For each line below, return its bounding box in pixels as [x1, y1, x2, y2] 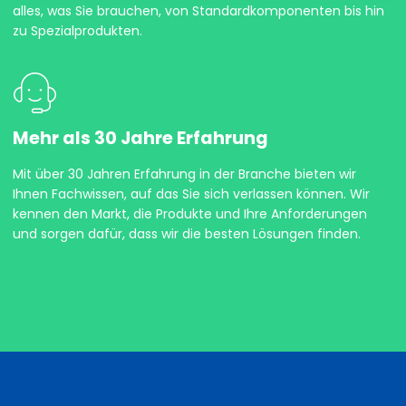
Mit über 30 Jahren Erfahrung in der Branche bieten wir [13, 165, 356, 184]
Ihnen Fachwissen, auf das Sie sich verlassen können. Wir [13, 185, 370, 204]
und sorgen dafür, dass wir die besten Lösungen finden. [13, 225, 361, 244]
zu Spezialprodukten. [13, 21, 142, 40]
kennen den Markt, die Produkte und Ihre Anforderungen [13, 205, 367, 224]
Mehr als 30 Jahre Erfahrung [13, 125, 268, 150]
